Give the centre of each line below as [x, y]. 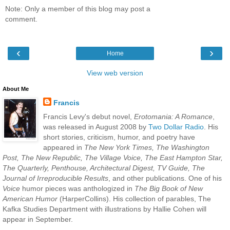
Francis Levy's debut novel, [88, 117]
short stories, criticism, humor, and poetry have [119, 137]
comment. [21, 19]
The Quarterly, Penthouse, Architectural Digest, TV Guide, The [104, 168]
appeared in [63, 148]
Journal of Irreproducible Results [55, 178]
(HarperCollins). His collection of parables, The [134, 199]
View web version [115, 73]
